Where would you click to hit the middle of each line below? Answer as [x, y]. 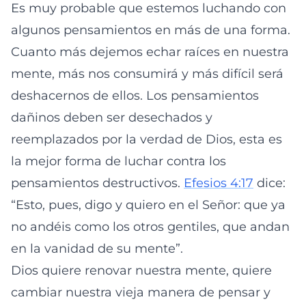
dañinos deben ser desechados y [112, 117]
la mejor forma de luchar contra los [119, 161]
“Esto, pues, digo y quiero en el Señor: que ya [148, 205]
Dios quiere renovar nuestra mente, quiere [141, 270]
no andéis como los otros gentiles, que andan [150, 227]
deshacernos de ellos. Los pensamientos [135, 96]
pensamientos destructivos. [97, 183]
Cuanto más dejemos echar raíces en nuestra [150, 52]
